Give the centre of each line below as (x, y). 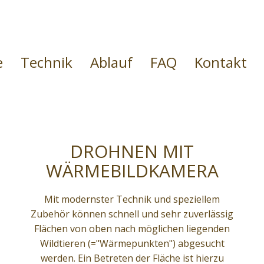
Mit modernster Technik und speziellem (132, 199)
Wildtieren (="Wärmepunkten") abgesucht (132, 243)
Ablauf (111, 62)
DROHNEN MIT (132, 151)
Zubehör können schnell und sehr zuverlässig (132, 214)
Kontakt (221, 62)
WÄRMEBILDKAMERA (132, 171)
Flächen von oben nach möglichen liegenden (132, 229)
